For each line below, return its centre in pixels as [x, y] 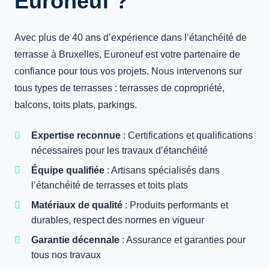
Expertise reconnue [76, 135]
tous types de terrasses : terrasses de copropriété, [119, 88]
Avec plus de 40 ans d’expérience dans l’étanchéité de [131, 38]
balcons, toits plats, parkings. [76, 105]
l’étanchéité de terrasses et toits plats [110, 185]
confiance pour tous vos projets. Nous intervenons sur [128, 71]
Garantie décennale [75, 240]
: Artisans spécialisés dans [162, 170]
